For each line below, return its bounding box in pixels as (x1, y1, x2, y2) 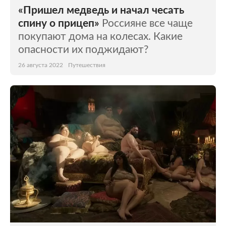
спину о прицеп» (18, 18, 99, 29)
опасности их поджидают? (18, 44, 148, 55)
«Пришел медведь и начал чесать (18, 5, 184, 16)
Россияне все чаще (102, 18, 193, 29)
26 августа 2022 (18, 62, 63, 68)
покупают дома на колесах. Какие (18, 31, 183, 42)
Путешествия (68, 62, 105, 68)
